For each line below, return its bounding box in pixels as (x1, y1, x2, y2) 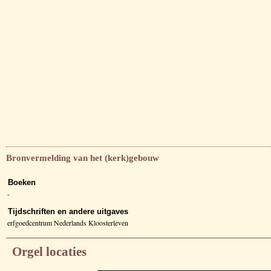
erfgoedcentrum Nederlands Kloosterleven (7, 217, 128, 227)
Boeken (8, 177, 36, 187)
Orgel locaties (12, 244, 87, 259)
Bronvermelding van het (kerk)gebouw (6, 152, 159, 163)
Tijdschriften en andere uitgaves (8, 206, 128, 216)
